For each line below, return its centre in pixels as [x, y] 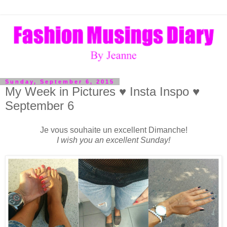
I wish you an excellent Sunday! [113, 140]
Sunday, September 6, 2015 [60, 82]
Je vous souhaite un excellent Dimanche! [113, 130]
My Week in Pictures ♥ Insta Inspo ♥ [102, 92]
